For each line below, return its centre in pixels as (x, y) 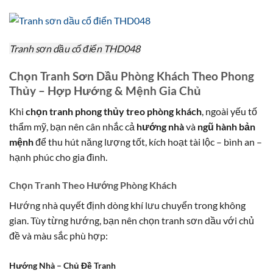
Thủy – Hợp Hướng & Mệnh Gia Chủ (105, 90)
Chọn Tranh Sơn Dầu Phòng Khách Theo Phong (132, 76)
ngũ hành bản (226, 127)
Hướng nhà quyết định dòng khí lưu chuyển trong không (127, 205)
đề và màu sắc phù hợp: (58, 236)
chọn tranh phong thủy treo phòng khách (114, 112)
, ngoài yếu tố (229, 112)
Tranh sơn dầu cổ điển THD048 (75, 48)
